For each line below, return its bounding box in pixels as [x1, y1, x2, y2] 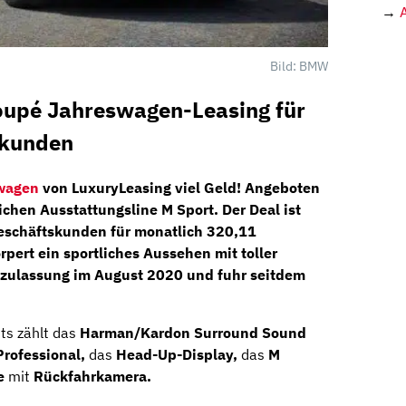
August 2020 [94, 266, 183, 285]
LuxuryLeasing [72, 179, 171, 198]
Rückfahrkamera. [34, 367, 151, 386]
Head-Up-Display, [116, 345, 237, 364]
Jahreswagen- [47, 95, 192, 125]
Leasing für [192, 95, 305, 125]
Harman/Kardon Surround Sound [76, 324, 306, 343]
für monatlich [107, 222, 207, 241]
